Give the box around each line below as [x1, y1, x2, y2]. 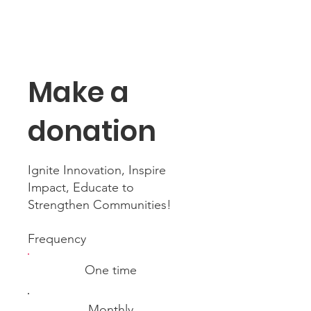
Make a [28, 73, 129, 112]
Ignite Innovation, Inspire [28, 162, 166, 178]
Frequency [28, 230, 86, 246]
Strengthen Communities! [28, 196, 171, 212]
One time [85, 262, 137, 278]
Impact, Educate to [28, 179, 134, 195]
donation [28, 112, 156, 151]
